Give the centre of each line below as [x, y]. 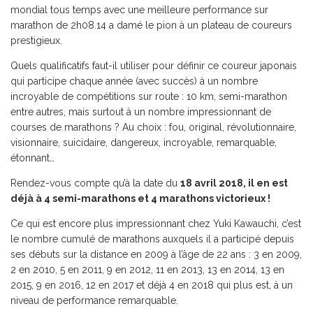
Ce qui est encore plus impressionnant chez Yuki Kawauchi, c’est [156, 224]
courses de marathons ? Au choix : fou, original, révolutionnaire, [153, 127]
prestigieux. [36, 41]
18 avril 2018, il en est [234, 183]
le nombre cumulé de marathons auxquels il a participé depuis [152, 239]
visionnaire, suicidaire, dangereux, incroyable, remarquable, [144, 143]
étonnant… [32, 158]
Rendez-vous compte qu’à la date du [95, 183]
